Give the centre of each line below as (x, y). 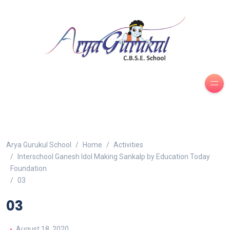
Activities (128, 145)
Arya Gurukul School (39, 145)
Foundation (28, 168)
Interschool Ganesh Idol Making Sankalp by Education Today (114, 156)
